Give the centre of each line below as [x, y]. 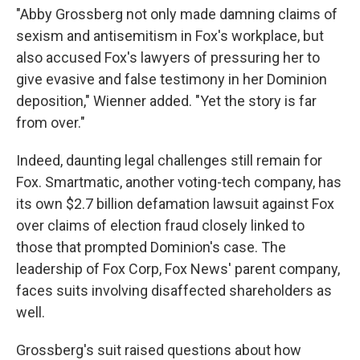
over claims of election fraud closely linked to [160, 225]
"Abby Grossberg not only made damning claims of [177, 14]
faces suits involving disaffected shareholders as [174, 290]
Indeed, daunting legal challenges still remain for [169, 160]
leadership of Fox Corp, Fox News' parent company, [178, 268]
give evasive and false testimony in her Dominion [172, 79]
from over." [51, 122]
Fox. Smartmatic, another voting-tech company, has [179, 182]
